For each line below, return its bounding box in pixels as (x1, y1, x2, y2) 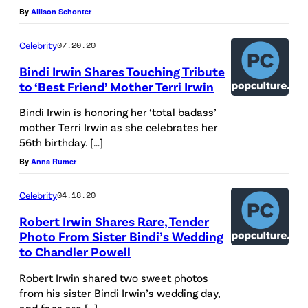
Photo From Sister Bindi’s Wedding (19, 228, 223, 245)
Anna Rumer (31, 156, 76, 167)
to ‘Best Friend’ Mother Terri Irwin (19, 78, 214, 94)
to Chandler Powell (19, 243, 131, 260)
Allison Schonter (31, 5, 91, 16)
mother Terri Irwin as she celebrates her (19, 120, 218, 134)
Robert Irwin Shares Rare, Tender (19, 213, 209, 230)
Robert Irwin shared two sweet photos (19, 271, 208, 284)
